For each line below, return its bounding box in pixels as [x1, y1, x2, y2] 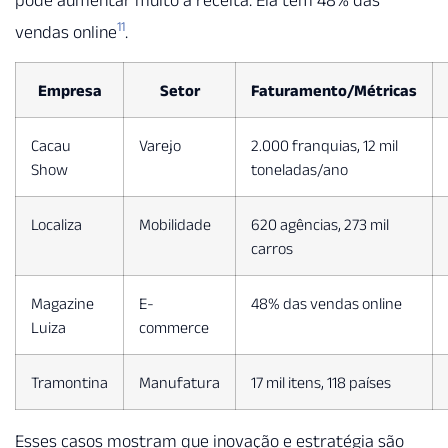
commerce [139, 318, 209, 337]
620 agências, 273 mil [251, 215, 389, 234]
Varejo [139, 136, 181, 155]
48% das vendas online [251, 294, 402, 313]
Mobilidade [139, 215, 211, 234]
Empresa [37, 81, 102, 100]
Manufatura [139, 373, 220, 392]
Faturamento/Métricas [251, 81, 417, 100]
